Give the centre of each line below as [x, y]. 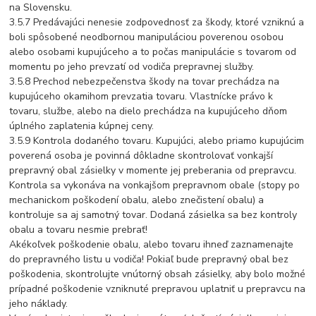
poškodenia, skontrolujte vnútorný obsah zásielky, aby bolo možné [158, 274]
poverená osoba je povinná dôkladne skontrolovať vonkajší [141, 156]
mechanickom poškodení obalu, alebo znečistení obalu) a [137, 200]
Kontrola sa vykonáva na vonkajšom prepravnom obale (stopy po [155, 186]
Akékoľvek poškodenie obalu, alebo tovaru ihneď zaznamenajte [152, 245]
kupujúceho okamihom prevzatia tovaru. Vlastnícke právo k [141, 97]
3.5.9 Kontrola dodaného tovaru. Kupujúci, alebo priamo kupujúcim [157, 141]
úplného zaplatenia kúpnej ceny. [82, 126]
